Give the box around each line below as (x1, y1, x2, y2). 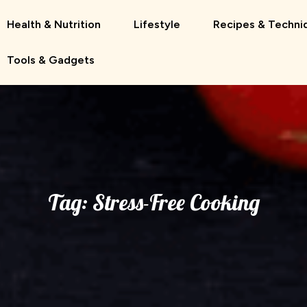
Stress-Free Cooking (92, 188, 260, 216)
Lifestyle (134, 18, 180, 31)
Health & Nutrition (7, 18, 101, 31)
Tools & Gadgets (7, 53, 95, 66)
